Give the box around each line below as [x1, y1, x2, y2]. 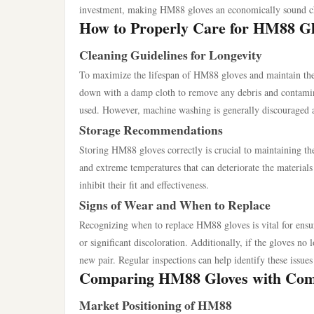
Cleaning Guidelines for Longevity [79, 46, 262, 64]
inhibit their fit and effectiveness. [79, 178, 209, 191]
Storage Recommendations [79, 121, 223, 139]
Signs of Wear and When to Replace [79, 196, 271, 214]
